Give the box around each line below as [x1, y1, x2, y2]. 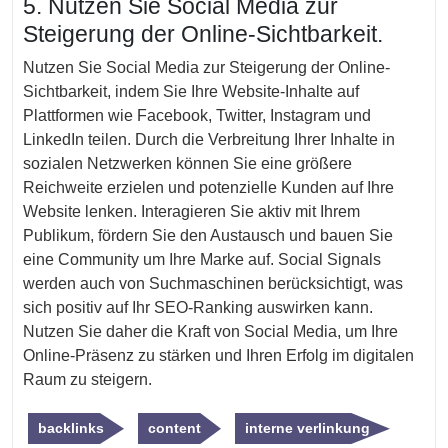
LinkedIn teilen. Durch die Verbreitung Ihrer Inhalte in [23, 131, 395, 148]
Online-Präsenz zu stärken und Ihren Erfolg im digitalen [23, 347, 414, 364]
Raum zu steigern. [23, 371, 152, 388]
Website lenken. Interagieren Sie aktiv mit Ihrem [23, 203, 360, 220]
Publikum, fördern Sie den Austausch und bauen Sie [23, 227, 393, 244]
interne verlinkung [245, 420, 370, 436]
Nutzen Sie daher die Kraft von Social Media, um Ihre [23, 323, 398, 340]
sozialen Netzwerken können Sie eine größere [23, 155, 352, 172]
